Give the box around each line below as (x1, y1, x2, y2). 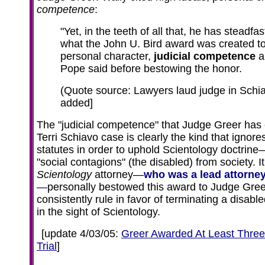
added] (60, 97, 93, 109)
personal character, (60, 50, 154, 62)
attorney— (92, 169, 144, 180)
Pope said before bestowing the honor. (60, 63, 242, 75)
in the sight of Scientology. (37, 206, 163, 218)
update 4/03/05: (44, 228, 121, 240)
